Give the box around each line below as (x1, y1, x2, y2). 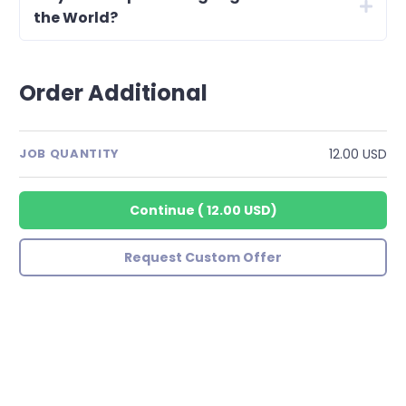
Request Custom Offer (124, 247, 282, 266)
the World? (34, 6, 118, 28)
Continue (129, 200, 195, 219)
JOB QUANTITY (19, 145, 120, 163)
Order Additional (19, 77, 208, 108)
